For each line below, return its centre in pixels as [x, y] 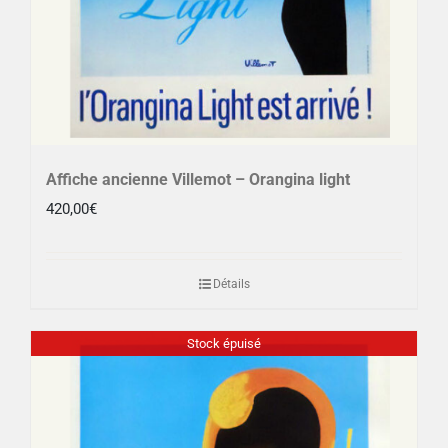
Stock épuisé [224, 343]
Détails [231, 284]
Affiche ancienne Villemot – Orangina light [198, 180]
